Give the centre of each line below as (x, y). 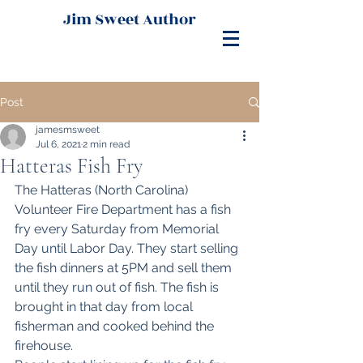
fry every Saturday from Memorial (118, 229)
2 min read (106, 144)
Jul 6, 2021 (58, 144)
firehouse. (45, 346)
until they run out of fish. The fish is (118, 287)
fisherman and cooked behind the (116, 326)
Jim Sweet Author (130, 19)
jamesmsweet (68, 130)
